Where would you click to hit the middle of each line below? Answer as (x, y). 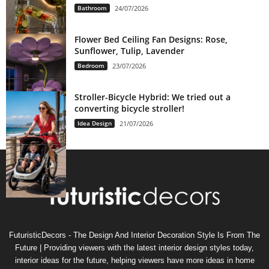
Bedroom (91, 65)
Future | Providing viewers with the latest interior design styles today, (134, 247)
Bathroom (92, 8)
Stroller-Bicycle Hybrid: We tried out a (153, 97)
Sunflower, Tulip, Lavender (129, 50)
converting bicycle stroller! (129, 108)
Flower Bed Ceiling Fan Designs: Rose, (151, 39)
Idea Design (95, 123)
